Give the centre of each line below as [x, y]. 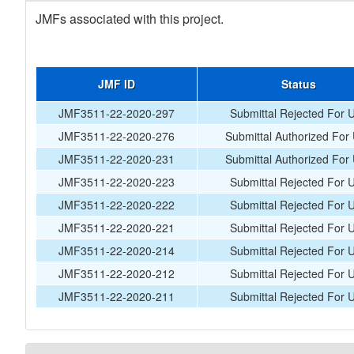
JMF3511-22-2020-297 [117, 113]
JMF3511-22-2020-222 [117, 205]
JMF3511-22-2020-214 [117, 250]
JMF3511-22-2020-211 [117, 296]
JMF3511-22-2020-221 [117, 228]
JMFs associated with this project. [130, 19]
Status [298, 84]
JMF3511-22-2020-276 [117, 136]
